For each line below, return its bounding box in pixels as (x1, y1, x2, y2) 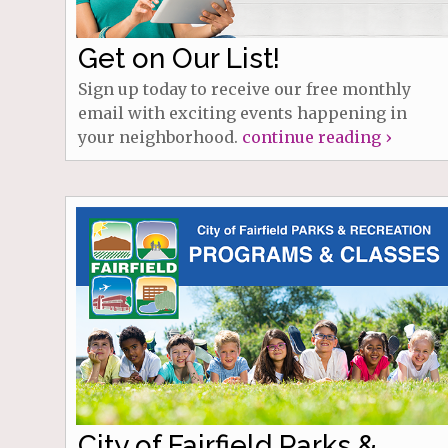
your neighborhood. (77, 126, 242, 147)
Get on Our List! (77, 41, 280, 75)
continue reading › (241, 126, 391, 147)
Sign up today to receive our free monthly (77, 78, 411, 99)
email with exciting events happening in (77, 102, 407, 123)
